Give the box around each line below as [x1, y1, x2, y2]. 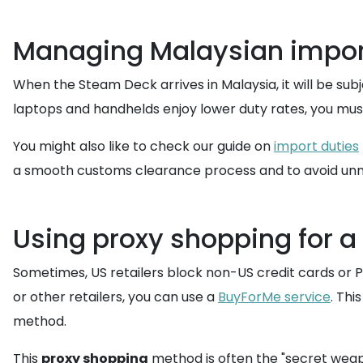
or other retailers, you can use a [13, 288, 218, 306]
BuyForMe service [218, 288, 331, 306]
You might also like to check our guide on [13, 137, 274, 156]
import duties [274, 137, 359, 156]
